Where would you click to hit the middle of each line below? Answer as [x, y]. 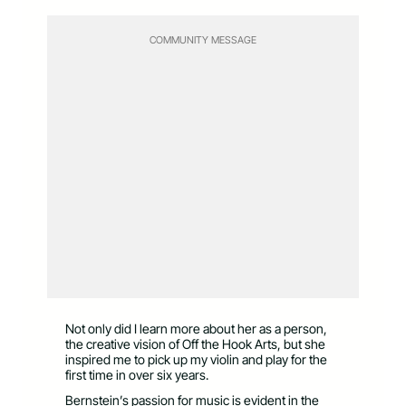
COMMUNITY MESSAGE [203, 39]
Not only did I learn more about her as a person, [196, 328]
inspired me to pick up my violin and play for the [196, 359]
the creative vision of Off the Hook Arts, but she [195, 343]
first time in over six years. [138, 374]
